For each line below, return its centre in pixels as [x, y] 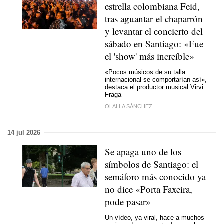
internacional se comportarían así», [156, 80]
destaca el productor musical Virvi [154, 87]
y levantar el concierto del [154, 31]
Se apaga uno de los [143, 151]
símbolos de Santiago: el [152, 164]
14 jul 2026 [24, 132]
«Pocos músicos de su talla [145, 72]
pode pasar [125, 201]
